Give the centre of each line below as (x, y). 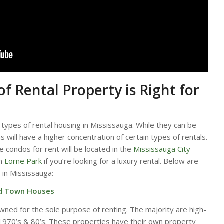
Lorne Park (23, 161)
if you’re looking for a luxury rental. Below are (120, 161)
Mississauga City (162, 149)
